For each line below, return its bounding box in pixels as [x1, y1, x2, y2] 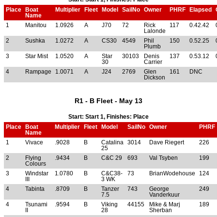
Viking [101, 201, 118, 208]
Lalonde [144, 28, 166, 34]
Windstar [25, 170, 48, 177]
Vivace [25, 139, 43, 146]
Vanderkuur [149, 192, 180, 198]
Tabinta [25, 186, 45, 192]
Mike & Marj [149, 201, 180, 208]
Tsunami [25, 201, 47, 208]
